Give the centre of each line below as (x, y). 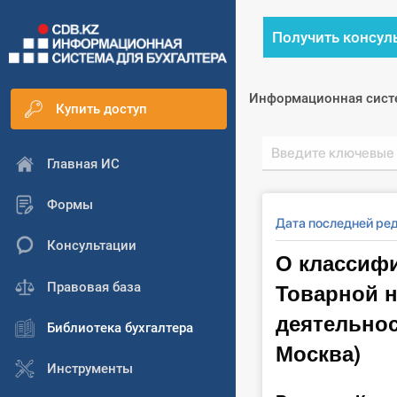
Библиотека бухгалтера (120, 328)
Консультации (92, 246)
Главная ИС (83, 163)
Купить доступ (101, 109)
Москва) (318, 353)
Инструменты (90, 369)
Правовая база (94, 287)
